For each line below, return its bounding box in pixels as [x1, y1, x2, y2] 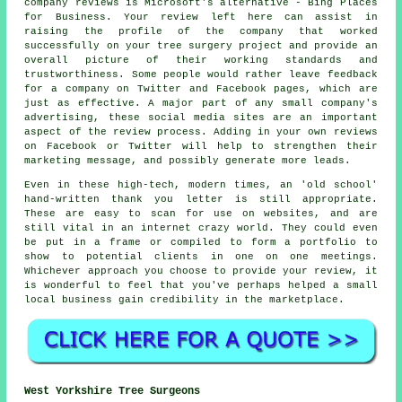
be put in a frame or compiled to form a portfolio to [24, 236, 378, 248]
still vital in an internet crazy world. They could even [24, 222, 378, 233]
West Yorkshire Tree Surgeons [24, 384, 201, 398]
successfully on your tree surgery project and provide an [24, 39, 378, 51]
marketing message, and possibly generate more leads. [24, 154, 352, 166]
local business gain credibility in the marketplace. [24, 293, 345, 305]
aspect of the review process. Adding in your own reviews [24, 126, 378, 137]
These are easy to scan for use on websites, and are [24, 207, 378, 219]
